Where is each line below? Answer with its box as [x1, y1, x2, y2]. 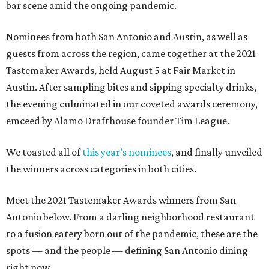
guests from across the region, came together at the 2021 [6, 47, 256, 59]
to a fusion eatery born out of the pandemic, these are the [6, 227, 258, 240]
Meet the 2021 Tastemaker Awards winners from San [6, 193, 236, 206]
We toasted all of [6, 145, 82, 158]
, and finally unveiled [171, 145, 262, 158]
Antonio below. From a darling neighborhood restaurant [6, 210, 255, 223]
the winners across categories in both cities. [6, 162, 196, 175]
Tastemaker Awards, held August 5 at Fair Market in [6, 64, 235, 76]
